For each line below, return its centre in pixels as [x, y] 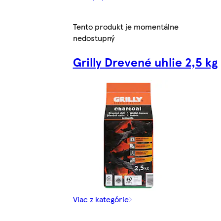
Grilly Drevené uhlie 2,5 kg [145, 61]
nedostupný [93, 37]
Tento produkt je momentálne [126, 26]
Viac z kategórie [101, 199]
